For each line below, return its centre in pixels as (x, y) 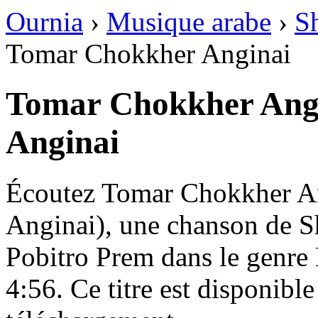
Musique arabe (189, 22)
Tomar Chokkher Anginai (148, 54)
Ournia (44, 22)
